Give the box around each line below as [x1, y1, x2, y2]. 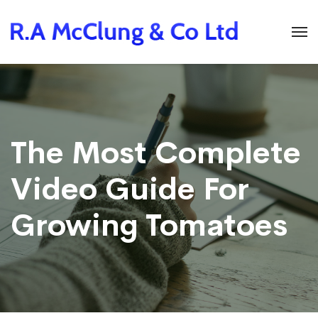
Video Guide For [11, 170, 249, 209]
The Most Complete [11, 133, 301, 172]
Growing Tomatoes [11, 206, 287, 245]
